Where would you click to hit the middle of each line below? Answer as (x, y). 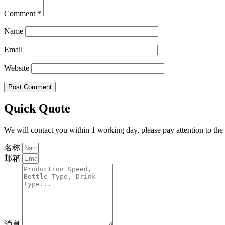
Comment (21, 13)
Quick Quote (37, 109)
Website (17, 68)
